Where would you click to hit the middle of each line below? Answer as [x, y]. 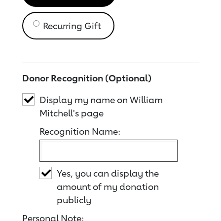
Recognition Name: [80, 131]
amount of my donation [108, 186]
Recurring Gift [72, 26]
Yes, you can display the [108, 173]
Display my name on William [101, 100]
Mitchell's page [72, 113]
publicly [74, 200]
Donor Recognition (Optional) [87, 78]
